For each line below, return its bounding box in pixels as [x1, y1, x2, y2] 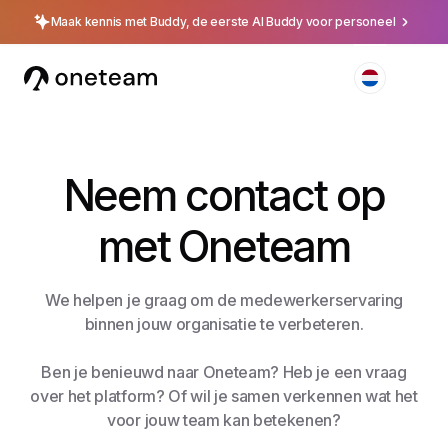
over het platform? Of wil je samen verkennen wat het [30, 386, 418, 406]
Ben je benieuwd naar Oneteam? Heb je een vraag [41, 362, 407, 382]
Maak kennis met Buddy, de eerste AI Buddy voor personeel [50, 14, 396, 29]
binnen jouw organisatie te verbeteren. [84, 314, 364, 334]
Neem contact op [63, 169, 385, 221]
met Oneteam [97, 220, 351, 272]
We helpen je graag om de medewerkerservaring [45, 290, 403, 310]
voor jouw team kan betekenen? [107, 410, 341, 430]
